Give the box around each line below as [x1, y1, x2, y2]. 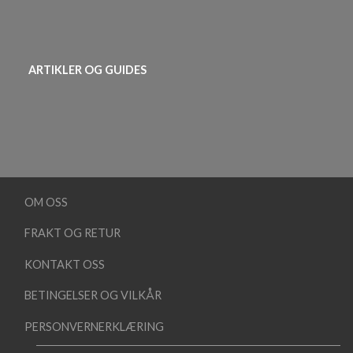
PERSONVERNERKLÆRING [24, 319, 164, 333]
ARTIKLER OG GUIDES [28, 62, 147, 76]
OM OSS [24, 195, 68, 209]
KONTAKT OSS [24, 257, 105, 271]
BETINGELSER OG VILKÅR [24, 288, 162, 303]
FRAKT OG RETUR [24, 226, 121, 240]
